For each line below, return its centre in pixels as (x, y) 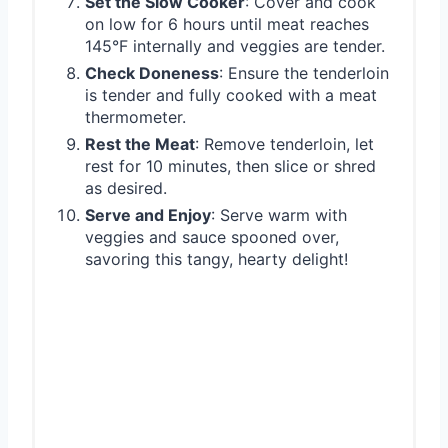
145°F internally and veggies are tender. (235, 45)
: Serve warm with (279, 214)
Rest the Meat (140, 143)
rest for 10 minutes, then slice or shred (230, 165)
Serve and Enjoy (148, 214)
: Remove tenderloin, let (284, 143)
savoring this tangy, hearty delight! (216, 258)
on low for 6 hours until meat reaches (227, 23)
